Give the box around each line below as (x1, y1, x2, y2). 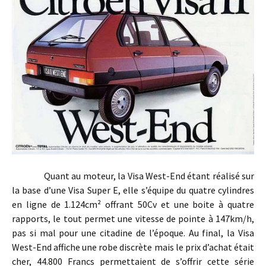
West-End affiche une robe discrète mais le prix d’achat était (12, 241, 254, 254)
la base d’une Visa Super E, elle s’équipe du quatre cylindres (12, 184, 254, 197)
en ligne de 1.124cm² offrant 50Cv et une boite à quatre (12, 198, 254, 211)
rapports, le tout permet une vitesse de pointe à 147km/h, (12, 213, 254, 225)
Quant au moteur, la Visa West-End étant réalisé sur (12, 170, 254, 182)
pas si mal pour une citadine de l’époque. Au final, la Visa (12, 227, 254, 239)
